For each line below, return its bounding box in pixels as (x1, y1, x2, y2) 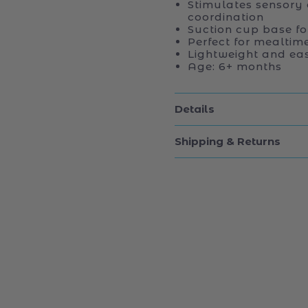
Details (175, 102, 214, 116)
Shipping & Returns (175, 135, 280, 148)
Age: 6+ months (188, 59, 282, 73)
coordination (188, 10, 264, 23)
